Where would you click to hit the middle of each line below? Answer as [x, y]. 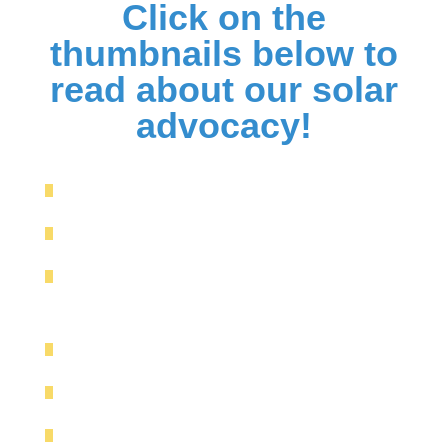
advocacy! [223, 125]
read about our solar [223, 89]
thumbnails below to [223, 53]
